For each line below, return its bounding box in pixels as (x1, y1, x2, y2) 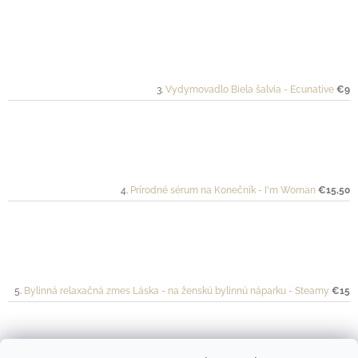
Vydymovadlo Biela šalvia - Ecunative (165, 84, 334, 96)
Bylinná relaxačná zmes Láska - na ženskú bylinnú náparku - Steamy (24, 285, 329, 297)
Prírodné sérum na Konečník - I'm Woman (130, 185, 316, 197)
